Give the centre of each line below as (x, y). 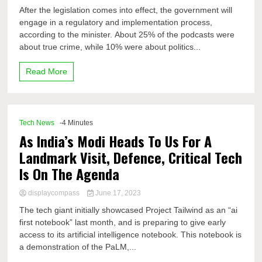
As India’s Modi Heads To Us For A (116, 141)
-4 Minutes (77, 123)
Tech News (37, 123)
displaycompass (54, 193)
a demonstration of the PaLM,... (78, 247)
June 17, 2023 (117, 193)
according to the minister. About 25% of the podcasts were (127, 35)
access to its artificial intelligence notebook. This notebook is (131, 235)
